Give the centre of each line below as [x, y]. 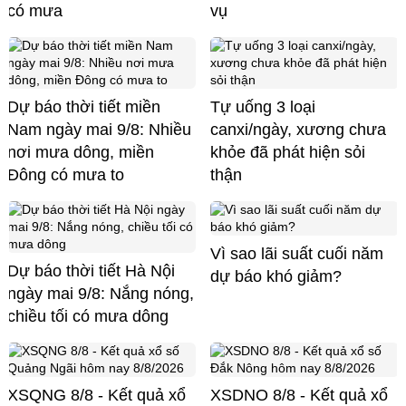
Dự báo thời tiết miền [84, 106]
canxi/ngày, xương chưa [298, 129]
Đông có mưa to [66, 174]
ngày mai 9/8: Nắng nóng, [101, 293]
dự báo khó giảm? [276, 276]
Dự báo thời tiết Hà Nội [91, 271]
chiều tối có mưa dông [88, 316]
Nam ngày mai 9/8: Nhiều [99, 129]
